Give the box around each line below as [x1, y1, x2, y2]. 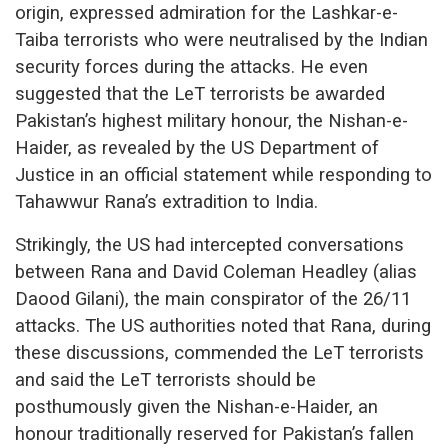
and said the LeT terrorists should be [15, 368, 316, 391]
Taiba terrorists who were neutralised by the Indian [15, 28, 428, 51]
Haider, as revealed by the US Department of [15, 136, 379, 159]
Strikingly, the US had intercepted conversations [15, 233, 404, 256]
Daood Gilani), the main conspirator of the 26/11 [15, 287, 411, 310]
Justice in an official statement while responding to [15, 163, 432, 186]
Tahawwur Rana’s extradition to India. [15, 190, 323, 213]
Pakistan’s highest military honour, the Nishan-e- [15, 109, 408, 132]
